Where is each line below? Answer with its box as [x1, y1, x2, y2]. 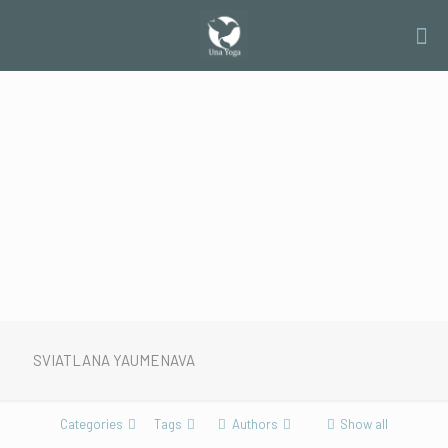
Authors [231, 416, 278, 432]
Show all [340, 416, 388, 432]
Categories [60, 416, 123, 432]
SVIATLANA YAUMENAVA [33, 351, 195, 369]
